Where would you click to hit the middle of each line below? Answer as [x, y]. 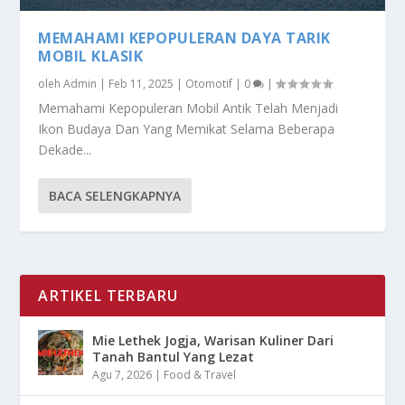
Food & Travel [200, 374]
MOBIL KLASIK [91, 56]
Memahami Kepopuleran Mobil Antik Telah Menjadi [188, 108]
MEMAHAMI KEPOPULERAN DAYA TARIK [184, 38]
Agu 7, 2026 [122, 374]
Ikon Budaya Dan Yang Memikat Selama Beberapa [187, 128]
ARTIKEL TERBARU [108, 295]
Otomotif [209, 83]
